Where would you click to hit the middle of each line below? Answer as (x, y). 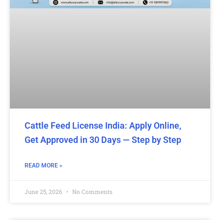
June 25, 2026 (44, 191)
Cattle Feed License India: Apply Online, (103, 125)
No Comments (92, 191)
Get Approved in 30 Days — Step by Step (103, 139)
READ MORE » (43, 165)
